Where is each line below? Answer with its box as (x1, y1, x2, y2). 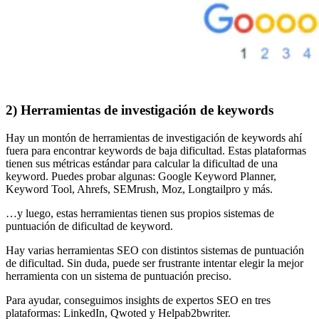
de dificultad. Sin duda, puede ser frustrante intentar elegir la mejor (6, 256, 303, 269)
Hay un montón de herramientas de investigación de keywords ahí (6, 131, 302, 144)
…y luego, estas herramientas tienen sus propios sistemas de (6, 206, 274, 219)
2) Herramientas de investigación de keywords (6, 103, 273, 118)
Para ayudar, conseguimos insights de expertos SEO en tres (6, 293, 271, 306)
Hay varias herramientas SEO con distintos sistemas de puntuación (6, 244, 304, 256)
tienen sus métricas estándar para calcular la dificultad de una (6, 157, 278, 169)
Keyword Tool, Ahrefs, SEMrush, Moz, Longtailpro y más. (6, 182, 273, 195)
